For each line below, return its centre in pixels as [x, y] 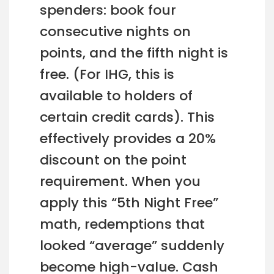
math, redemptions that [122, 224]
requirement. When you [120, 181]
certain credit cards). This [127, 117]
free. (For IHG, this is [107, 74]
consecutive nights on [115, 31]
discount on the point [113, 160]
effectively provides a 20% [128, 138]
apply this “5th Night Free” [129, 202]
